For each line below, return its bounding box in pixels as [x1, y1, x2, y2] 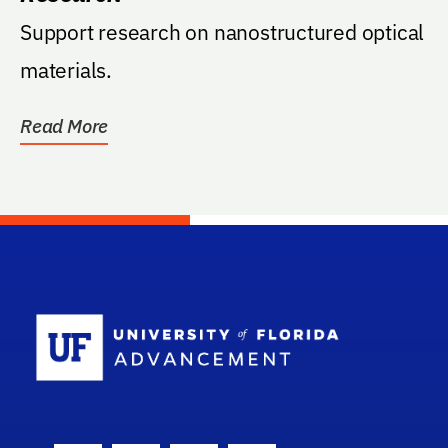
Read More [20, 113, 109, 138]
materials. [20, 55, 112, 84]
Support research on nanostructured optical [20, 17, 425, 46]
